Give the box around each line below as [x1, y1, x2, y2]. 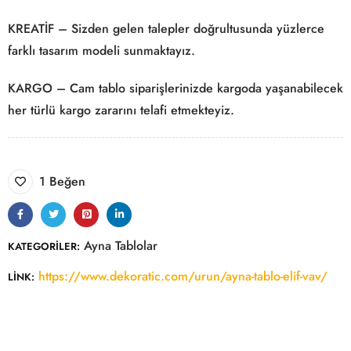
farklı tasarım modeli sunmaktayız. [8, 42, 195, 60]
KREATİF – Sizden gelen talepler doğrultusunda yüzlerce [8, 20, 324, 38]
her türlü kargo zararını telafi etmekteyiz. [8, 101, 234, 119]
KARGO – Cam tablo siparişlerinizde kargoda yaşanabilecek [8, 79, 343, 97]
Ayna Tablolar [84, 237, 157, 255]
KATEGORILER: [8, 239, 80, 254]
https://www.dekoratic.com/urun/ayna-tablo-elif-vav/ [38, 267, 327, 285]
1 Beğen [39, 172, 85, 190]
